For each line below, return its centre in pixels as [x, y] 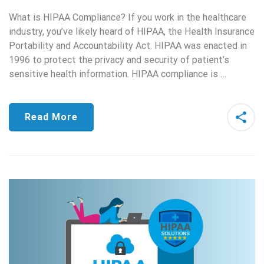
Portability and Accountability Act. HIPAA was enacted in [128, 46]
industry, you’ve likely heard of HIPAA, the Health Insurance [132, 32]
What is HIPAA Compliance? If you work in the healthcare [128, 18]
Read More [51, 117]
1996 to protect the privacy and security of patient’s [119, 60]
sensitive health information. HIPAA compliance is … [118, 74]
